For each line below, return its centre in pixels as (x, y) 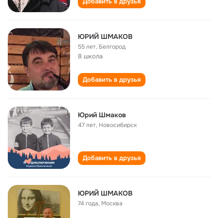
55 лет (87, 47)
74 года (88, 203)
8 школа (90, 56)
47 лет (87, 125)
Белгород (112, 47)
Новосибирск (118, 125)
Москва (112, 203)
